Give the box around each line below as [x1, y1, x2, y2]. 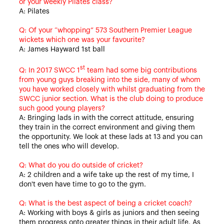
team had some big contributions [84, 67, 197, 74]
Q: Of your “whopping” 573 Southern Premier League [18, 26, 192, 34]
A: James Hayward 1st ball [18, 45, 105, 53]
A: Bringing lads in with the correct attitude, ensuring [18, 114, 194, 122]
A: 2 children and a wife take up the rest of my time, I [18, 171, 194, 179]
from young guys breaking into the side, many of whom [18, 76, 200, 84]
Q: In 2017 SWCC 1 [18, 67, 80, 74]
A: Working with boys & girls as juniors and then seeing [18, 209, 199, 217]
